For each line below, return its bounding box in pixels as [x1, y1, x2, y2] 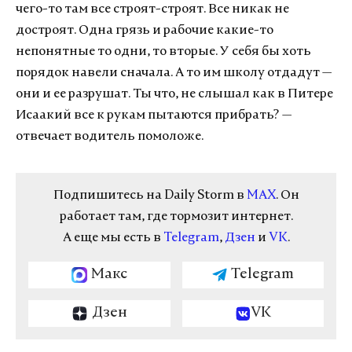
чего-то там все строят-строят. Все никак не [16, 3, 289, 16]
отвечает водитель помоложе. [16, 130, 203, 143]
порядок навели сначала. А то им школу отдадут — [16, 67, 332, 79]
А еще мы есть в [62, 232, 163, 244]
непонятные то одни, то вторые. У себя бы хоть [16, 46, 311, 58]
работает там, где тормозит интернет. [59, 211, 293, 223]
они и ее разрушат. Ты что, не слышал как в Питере [16, 88, 333, 101]
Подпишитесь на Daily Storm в [53, 189, 247, 202]
